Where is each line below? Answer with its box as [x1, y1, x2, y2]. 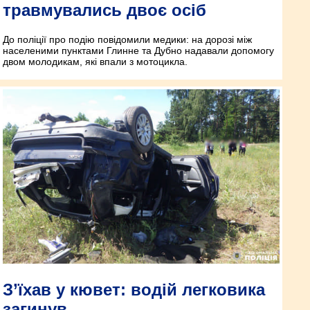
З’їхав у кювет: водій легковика [3, 280, 265, 300]
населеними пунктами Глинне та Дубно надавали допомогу [3, 45, 274, 57]
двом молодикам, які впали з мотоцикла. [3, 56, 188, 68]
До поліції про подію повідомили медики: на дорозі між [3, 34, 252, 46]
